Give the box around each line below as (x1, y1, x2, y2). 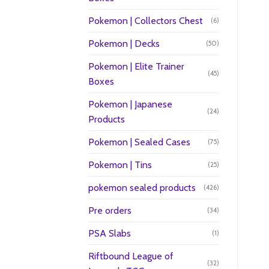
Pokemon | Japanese (88, 98, 172, 110)
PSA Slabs (88, 227, 131, 239)
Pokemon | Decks (88, 37, 160, 49)
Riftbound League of (88, 250, 174, 262)
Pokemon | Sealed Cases (88, 136, 190, 148)
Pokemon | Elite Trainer (88, 60, 184, 72)
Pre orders (88, 204, 131, 216)
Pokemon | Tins (88, 159, 152, 171)
